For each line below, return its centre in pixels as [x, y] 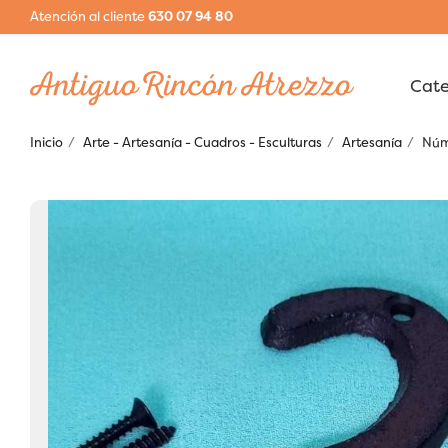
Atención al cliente [89, 16]
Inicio [46, 142]
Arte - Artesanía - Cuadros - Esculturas [202, 142]
